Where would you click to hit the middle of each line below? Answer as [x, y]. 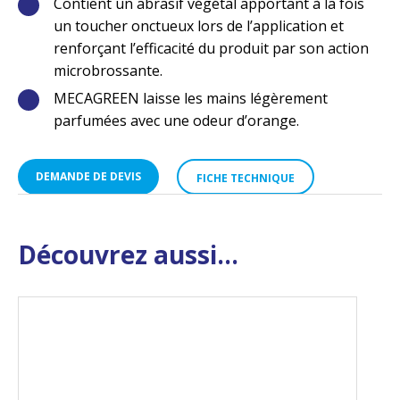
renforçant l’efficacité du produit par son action [211, 48]
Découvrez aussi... [128, 254]
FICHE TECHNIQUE [246, 178]
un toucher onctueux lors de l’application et [199, 25]
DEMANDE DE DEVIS [88, 176]
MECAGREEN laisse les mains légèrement [191, 98]
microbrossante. [108, 70]
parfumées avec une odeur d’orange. [176, 120]
